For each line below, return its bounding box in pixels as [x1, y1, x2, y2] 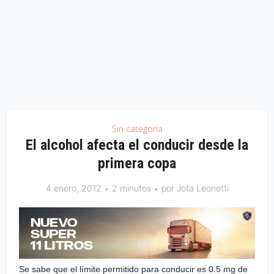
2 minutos [111, 182, 151, 193]
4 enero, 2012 [45, 182, 102, 193]
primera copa [98, 154, 176, 172]
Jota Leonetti [176, 182, 229, 193]
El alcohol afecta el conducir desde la [26, 136, 248, 154]
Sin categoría [111, 122, 163, 135]
